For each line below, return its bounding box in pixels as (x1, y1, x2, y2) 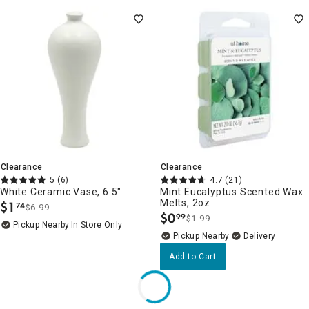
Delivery (243, 230, 276, 241)
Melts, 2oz (160, 197, 210, 208)
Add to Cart (169, 251, 217, 261)
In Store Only (70, 219, 123, 230)
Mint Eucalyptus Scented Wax (160, 186, 303, 197)
